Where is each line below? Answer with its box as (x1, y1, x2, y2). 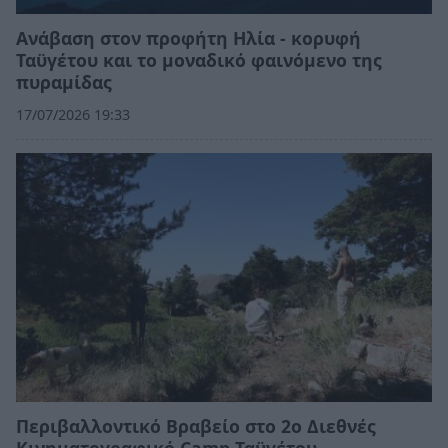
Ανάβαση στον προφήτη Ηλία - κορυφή (16, 26, 361, 51)
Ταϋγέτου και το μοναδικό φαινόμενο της (16, 48, 382, 73)
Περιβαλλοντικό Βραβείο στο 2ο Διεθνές (16, 414, 376, 439)
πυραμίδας (16, 70, 112, 95)
